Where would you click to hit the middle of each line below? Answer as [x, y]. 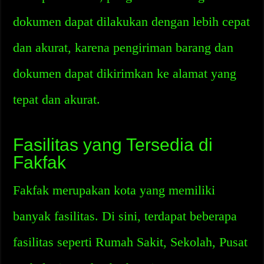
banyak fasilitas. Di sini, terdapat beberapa [125, 216]
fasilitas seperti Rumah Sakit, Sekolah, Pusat [131, 242]
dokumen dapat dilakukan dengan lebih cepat [132, 22]
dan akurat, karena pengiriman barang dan [123, 47]
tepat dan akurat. [57, 99]
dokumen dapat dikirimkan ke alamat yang [125, 73]
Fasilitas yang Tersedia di [113, 145]
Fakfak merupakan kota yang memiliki [114, 190]
